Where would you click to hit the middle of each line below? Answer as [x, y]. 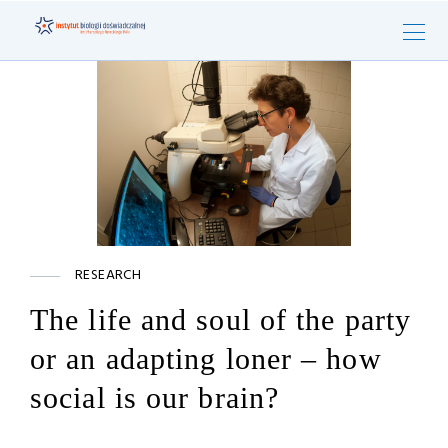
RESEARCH [108, 275]
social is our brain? [155, 397]
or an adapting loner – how [206, 358]
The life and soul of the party [221, 319]
